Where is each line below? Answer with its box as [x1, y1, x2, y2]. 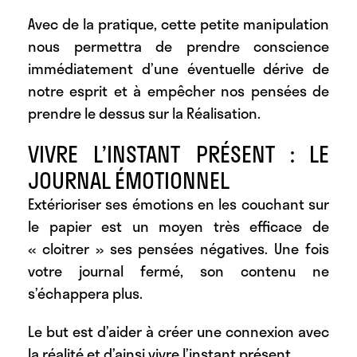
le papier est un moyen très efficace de [28, 215, 329, 238]
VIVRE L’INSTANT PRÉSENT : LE [28, 136, 329, 171]
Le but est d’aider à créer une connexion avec [28, 320, 329, 343]
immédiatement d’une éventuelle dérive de [28, 57, 329, 80]
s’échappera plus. [28, 282, 143, 305]
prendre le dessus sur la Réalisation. [28, 102, 261, 125]
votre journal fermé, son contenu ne [28, 260, 329, 283]
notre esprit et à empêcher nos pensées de [28, 80, 329, 103]
